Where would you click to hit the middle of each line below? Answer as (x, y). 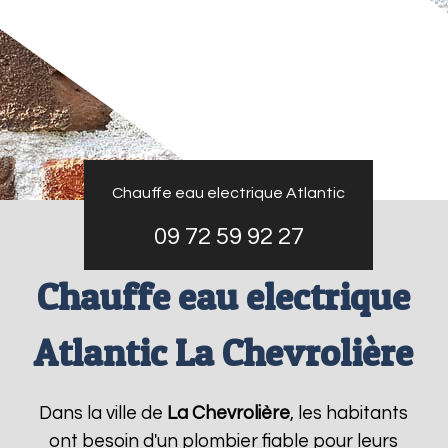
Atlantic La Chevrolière (224, 352)
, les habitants (349, 413)
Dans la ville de (103, 413)
